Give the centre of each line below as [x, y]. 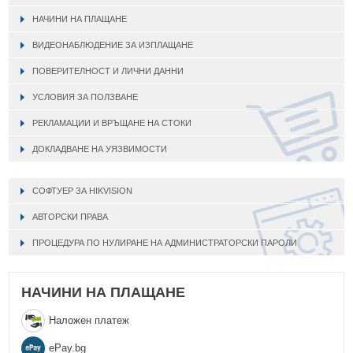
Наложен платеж [89, 320]
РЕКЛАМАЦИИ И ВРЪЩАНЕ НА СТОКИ [112, 123]
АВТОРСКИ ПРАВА [71, 216]
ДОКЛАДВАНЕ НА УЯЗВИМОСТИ [100, 149]
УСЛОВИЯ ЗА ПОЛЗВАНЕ [85, 97]
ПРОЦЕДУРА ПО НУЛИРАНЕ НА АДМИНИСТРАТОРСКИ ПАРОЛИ [165, 242]
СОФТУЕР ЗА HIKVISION [83, 190]
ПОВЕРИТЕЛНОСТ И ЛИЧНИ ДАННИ [108, 71]
